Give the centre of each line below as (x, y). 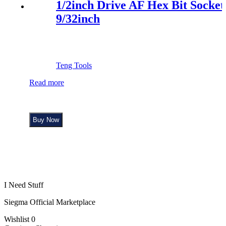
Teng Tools (74, 66)
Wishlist (18, 219)
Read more (47, 83)
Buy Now (46, 120)
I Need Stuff (24, 185)
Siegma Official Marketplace (50, 202)
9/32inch (78, 19)
